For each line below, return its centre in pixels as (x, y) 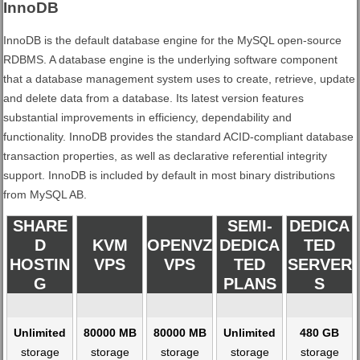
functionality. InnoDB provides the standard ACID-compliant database (179, 136)
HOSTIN (40, 264)
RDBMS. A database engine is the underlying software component (171, 59)
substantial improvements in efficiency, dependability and (148, 117)
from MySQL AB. (45, 194)
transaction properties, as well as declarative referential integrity (166, 155)
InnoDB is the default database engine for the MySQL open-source (173, 40)
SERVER (319, 264)
